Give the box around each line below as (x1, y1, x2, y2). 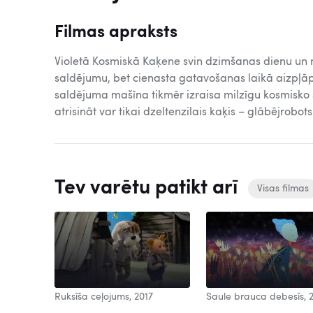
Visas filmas (257, 184, 309, 194)
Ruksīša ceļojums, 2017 (54, 291, 153, 302)
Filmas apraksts (54, 24, 177, 41)
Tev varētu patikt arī (54, 178, 242, 198)
